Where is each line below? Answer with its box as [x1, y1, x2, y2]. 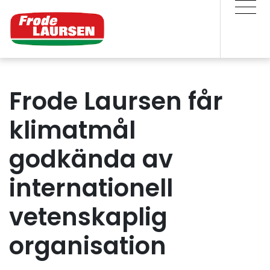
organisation [9, 229, 166, 263]
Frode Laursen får [9, 84, 223, 118]
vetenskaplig [9, 200, 168, 234]
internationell [9, 171, 173, 205]
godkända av [9, 142, 173, 176]
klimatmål [9, 113, 136, 147]
